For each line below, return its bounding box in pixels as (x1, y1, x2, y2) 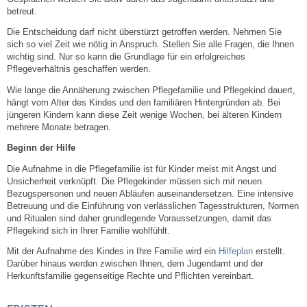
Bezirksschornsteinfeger (26, 142, 131, 153)
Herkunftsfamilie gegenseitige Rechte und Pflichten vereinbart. (7, 271, 254, 282)
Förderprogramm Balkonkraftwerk (26, 281, 173, 293)
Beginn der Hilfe (7, 143, 75, 153)
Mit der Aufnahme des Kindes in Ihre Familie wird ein (7, 247, 219, 257)
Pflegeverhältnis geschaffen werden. (7, 64, 151, 75)
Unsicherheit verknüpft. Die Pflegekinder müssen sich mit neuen (7, 176, 262, 186)
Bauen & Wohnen (21, 38, 98, 49)
